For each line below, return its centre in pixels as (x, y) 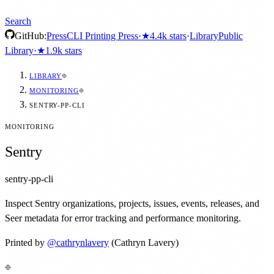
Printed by (25, 242)
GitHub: (31, 36)
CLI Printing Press (102, 36)
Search (18, 21)
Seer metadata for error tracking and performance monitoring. (123, 218)
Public (231, 36)
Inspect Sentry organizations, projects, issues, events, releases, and (132, 203)
